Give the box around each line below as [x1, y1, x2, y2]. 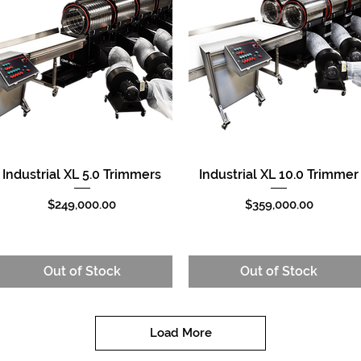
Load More [149, 325, 212, 340]
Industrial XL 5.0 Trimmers [2, 166, 162, 182]
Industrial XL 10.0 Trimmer [199, 166, 359, 182]
